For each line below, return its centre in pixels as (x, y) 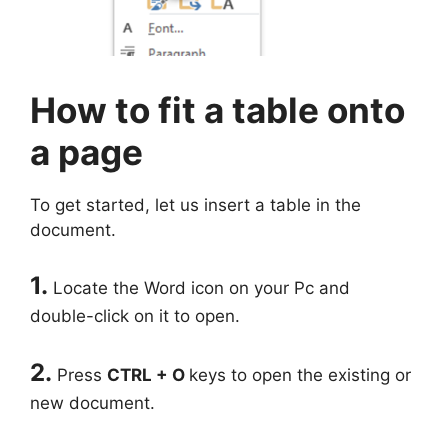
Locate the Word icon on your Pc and (201, 288)
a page (86, 151)
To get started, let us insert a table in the (195, 204)
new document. (92, 402)
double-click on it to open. (135, 316)
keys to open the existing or (300, 374)
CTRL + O (148, 374)
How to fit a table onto (217, 109)
